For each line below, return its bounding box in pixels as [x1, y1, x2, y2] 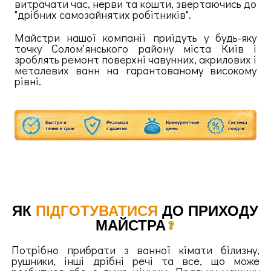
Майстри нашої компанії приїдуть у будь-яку [14, 29, 257, 45]
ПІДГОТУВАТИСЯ [36, 203, 158, 220]
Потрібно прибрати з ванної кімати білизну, [11, 241, 260, 257]
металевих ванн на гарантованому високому [14, 62, 257, 77]
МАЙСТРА [95, 217, 166, 234]
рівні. [14, 73, 41, 88]
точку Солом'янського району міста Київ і [14, 40, 257, 56]
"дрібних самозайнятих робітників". [14, 7, 191, 22]
